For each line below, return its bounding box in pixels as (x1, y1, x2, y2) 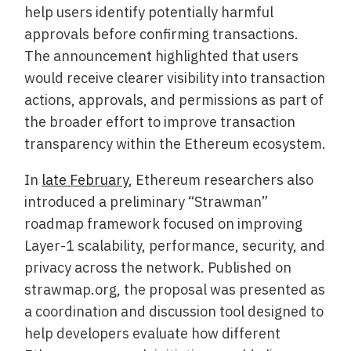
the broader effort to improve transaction (24, 112, 296, 131)
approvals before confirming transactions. (24, 24, 299, 43)
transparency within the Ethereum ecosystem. (24, 134, 327, 153)
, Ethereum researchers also (128, 170, 314, 189)
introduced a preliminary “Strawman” (24, 192, 269, 211)
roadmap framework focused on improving (24, 214, 303, 233)
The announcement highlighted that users (24, 46, 299, 65)
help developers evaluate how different (24, 324, 281, 342)
